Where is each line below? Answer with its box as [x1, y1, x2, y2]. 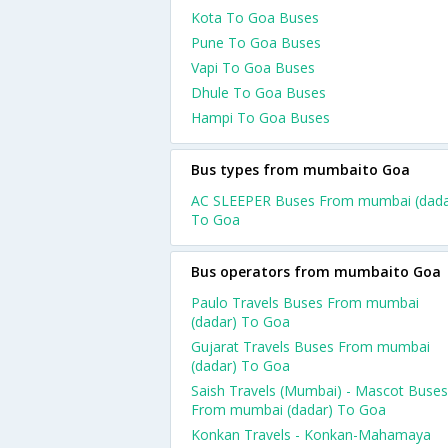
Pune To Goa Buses [191, 33, 321, 52]
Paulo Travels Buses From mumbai [191, 293, 419, 312]
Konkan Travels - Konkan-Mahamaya [191, 425, 431, 444]
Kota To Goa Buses [191, 8, 319, 27]
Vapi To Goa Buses [191, 58, 315, 77]
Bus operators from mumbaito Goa [191, 262, 441, 281]
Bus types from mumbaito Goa [191, 160, 410, 179]
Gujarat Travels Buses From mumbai [191, 337, 430, 356]
